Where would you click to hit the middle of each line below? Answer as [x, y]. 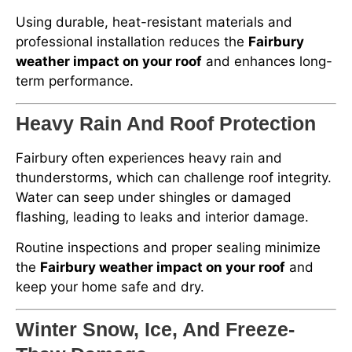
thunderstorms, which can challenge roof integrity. [174, 177]
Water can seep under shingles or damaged [154, 197]
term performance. [75, 81]
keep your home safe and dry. [110, 287]
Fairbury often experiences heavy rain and [149, 158]
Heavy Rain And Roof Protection [166, 123]
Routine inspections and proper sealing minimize [168, 248]
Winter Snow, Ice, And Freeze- [155, 329]
